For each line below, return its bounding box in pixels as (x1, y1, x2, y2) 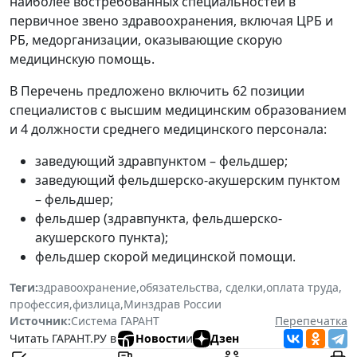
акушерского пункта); (35, 228, 168, 246)
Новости (135, 331, 186, 347)
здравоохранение (38, 279, 136, 295)
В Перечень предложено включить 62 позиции (10, 81, 304, 100)
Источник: (10, 312, 71, 328)
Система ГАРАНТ (71, 312, 159, 328)
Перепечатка (275, 312, 347, 328)
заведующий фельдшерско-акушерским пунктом (35, 171, 340, 189)
